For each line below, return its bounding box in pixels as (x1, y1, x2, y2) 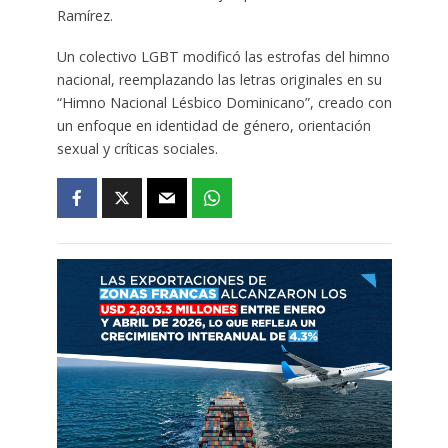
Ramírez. (56, 6, 113, 26)
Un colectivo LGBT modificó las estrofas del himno (56, 47, 390, 67)
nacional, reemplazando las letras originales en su (56, 70, 382, 90)
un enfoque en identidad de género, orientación (56, 116, 371, 136)
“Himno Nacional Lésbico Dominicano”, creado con (56, 93, 392, 113)
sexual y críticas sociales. (56, 139, 218, 159)
